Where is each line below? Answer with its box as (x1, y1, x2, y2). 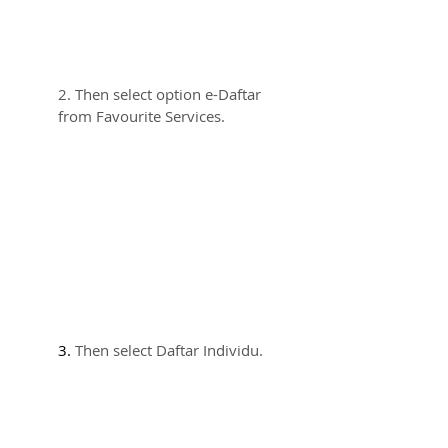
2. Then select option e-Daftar (58, 84, 265, 105)
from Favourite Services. (58, 106, 225, 127)
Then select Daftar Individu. (75, 339, 263, 360)
